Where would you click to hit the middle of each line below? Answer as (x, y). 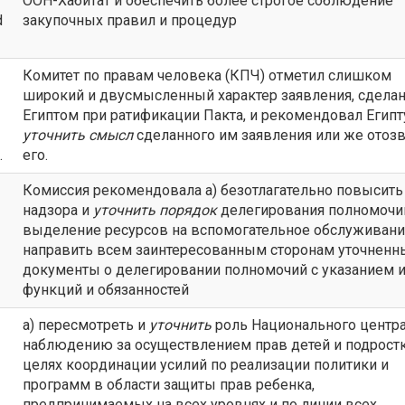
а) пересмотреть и (86, 325)
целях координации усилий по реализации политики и (206, 365)
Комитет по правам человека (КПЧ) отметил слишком (207, 75)
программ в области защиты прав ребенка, (169, 385)
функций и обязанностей (106, 290)
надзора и (58, 210)
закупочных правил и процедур (130, 20)
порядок (186, 210)
